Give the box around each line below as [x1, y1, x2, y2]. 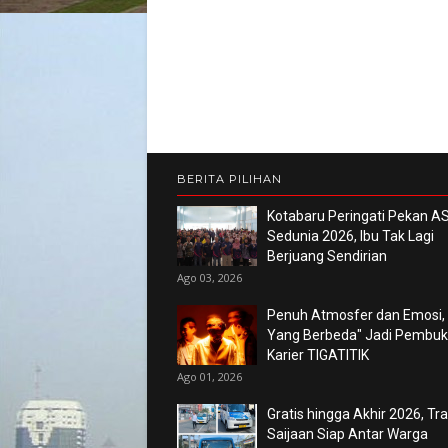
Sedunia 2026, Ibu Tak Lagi [267, 228, 434, 244]
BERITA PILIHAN [177, 172, 282, 186]
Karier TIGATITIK [267, 347, 369, 363]
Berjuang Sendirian [267, 248, 387, 264]
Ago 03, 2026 [177, 270, 242, 285]
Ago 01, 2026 [177, 369, 242, 384]
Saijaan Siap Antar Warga [267, 426, 428, 442]
